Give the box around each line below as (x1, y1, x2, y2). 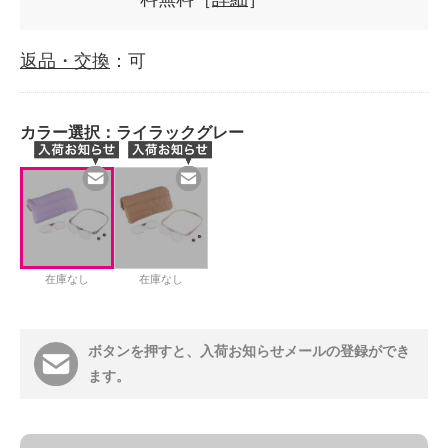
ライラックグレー (116, 124, 244, 141)
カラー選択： (20, 124, 116, 141)
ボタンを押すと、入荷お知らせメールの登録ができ (88, 343, 410, 359)
